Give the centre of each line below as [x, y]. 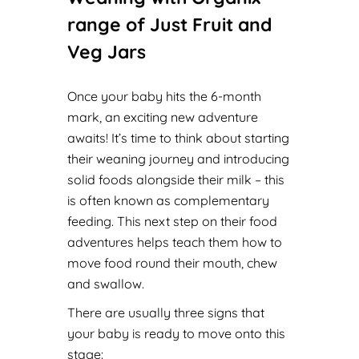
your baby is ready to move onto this [176, 333]
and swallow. [106, 284]
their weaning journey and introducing [178, 159]
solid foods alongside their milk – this [176, 179]
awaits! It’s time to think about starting [178, 138]
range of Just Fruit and [169, 24]
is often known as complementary [168, 200]
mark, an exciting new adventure [163, 117]
